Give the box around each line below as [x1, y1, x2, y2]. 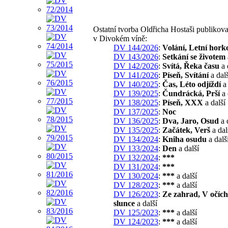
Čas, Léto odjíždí [162, 79, 221, 89]
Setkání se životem [162, 52, 225, 61]
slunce [113, 198, 135, 208]
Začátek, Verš [162, 125, 210, 134]
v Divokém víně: [93, 34, 147, 43]
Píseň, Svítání [162, 70, 209, 79]
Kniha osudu [162, 134, 207, 144]
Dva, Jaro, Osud [162, 116, 219, 125]
